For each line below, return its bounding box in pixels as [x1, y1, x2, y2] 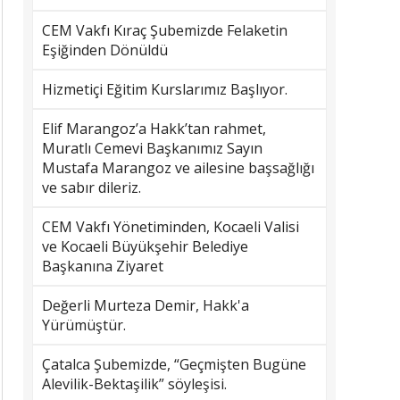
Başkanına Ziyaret [42, 256, 163, 276]
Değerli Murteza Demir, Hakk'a [42, 296, 249, 315]
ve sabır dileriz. [42, 178, 141, 197]
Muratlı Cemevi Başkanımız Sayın [42, 138, 262, 158]
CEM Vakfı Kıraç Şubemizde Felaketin [42, 21, 287, 40]
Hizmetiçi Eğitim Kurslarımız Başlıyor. [42, 79, 287, 99]
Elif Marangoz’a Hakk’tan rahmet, [42, 119, 266, 138]
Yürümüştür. [42, 315, 126, 335]
